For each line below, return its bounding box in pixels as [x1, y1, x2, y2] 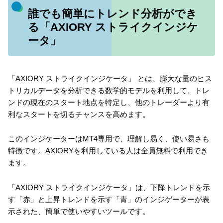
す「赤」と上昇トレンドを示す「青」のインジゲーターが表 [8, 195, 210, 204]
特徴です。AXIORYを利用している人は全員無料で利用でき [8, 146, 208, 155]
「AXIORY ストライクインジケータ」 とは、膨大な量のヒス [8, 74, 212, 83]
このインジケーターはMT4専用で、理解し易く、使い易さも [8, 134, 210, 143]
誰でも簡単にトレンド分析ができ [27, 7, 197, 20]
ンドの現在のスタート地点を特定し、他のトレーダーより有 [8, 98, 210, 107]
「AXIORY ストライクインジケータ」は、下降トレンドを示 [8, 183, 210, 192]
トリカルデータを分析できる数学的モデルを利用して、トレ [8, 86, 210, 95]
